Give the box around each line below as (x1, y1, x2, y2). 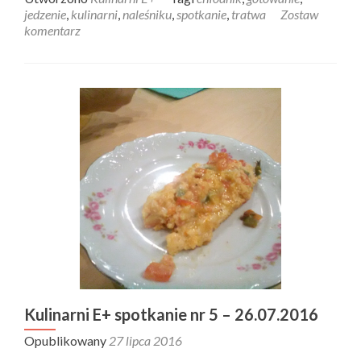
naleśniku (122, 6, 172, 22)
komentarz (24, 23, 81, 38)
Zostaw (280, 6, 318, 22)
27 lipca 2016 (109, 333, 182, 348)
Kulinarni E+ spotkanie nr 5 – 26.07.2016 (24, 305, 318, 324)
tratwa (231, 6, 266, 22)
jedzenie (24, 6, 66, 22)
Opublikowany (24, 333, 109, 348)
